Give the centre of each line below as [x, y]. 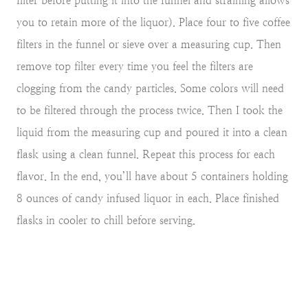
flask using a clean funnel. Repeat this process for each [146, 154]
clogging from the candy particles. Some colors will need [150, 88]
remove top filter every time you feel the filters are [135, 66]
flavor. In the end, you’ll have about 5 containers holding [152, 176]
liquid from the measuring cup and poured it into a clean [152, 132]
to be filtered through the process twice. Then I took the [150, 110]
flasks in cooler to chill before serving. [106, 220]
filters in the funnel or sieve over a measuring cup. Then [149, 44]
